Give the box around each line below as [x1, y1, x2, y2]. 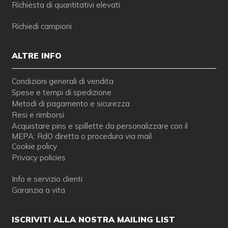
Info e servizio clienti [11, 174, 82, 184]
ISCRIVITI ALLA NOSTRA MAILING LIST [11, 214, 175, 225]
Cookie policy [11, 141, 57, 152]
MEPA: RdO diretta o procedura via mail [11, 131, 152, 141]
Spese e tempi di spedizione [11, 88, 111, 98]
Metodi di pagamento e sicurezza [11, 99, 130, 109]
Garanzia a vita [11, 185, 65, 195]
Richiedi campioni [11, 21, 72, 32]
